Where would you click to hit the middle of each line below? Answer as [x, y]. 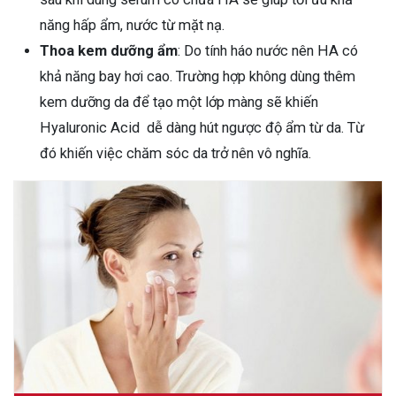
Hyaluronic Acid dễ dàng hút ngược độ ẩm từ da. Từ [202, 128]
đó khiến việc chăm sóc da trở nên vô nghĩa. [177, 154]
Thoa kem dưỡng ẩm [109, 51]
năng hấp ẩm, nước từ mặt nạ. [134, 26]
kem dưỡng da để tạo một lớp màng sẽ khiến [179, 103]
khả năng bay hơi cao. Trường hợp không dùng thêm [198, 77]
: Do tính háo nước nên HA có [268, 51]
